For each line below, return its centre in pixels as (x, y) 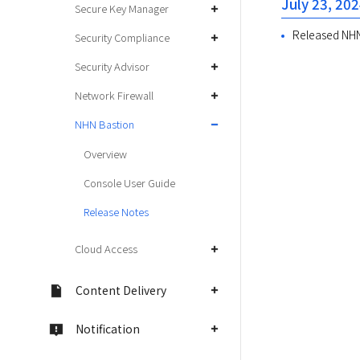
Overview (105, 154)
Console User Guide (129, 183)
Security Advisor (112, 66)
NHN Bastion (104, 124)
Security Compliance (122, 37)
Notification (108, 329)
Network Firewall (114, 95)
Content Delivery (121, 290)
